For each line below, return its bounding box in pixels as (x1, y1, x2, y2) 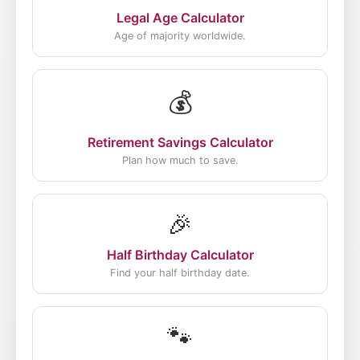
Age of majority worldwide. (114, 30, 246, 42)
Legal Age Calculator (116, 10, 244, 26)
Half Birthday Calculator (106, 247, 254, 263)
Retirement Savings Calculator (87, 134, 273, 150)
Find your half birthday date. (110, 267, 250, 279)
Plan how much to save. (121, 154, 239, 166)
